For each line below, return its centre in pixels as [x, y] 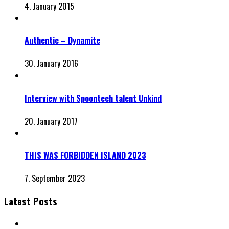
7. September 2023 [55, 179]
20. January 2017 [51, 121]
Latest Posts [31, 201]
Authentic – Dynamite [62, 41]
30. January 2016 [51, 64]
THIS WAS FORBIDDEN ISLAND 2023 [85, 156]
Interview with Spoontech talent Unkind [93, 98]
